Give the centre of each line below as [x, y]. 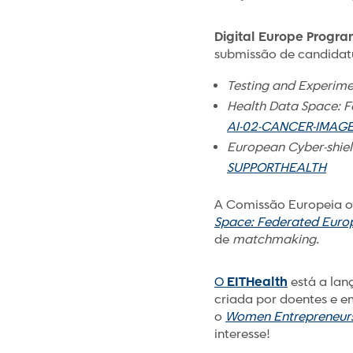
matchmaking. [276, 240]
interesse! [242, 334]
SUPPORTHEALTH [277, 168]
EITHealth [257, 282]
